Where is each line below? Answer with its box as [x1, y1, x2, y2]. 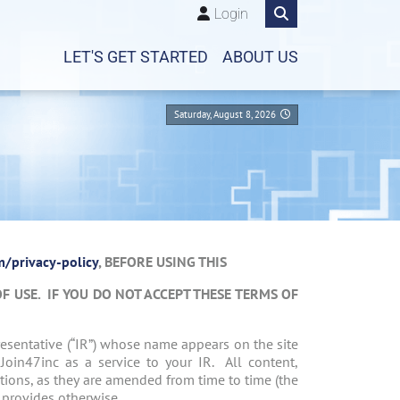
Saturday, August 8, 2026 [174, 108, 276, 121]
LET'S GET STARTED [63, 48, 208, 66]
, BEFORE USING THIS [98, 253, 230, 271]
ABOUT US [222, 48, 298, 66]
